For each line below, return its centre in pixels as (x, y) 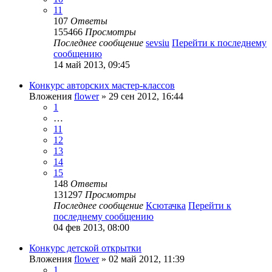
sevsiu (158, 43)
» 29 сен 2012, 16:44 (141, 97)
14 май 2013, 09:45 (92, 65)
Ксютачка (166, 206)
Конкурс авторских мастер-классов (102, 86)
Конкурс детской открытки (85, 248)
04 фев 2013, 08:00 (91, 228)
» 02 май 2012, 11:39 (142, 259)
